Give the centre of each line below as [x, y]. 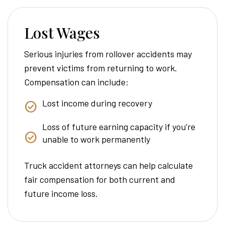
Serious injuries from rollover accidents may [108, 53]
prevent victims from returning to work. [101, 68]
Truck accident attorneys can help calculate [108, 165]
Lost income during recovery [97, 103]
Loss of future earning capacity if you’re [119, 127]
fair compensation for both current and [100, 180]
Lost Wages [62, 32]
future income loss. [61, 194]
